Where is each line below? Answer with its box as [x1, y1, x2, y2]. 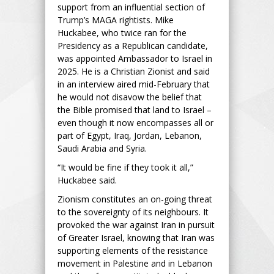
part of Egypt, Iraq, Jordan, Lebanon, [57, 129, 202, 141]
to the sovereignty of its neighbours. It [57, 206, 209, 218]
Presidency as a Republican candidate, [57, 39, 208, 51]
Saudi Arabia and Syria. [57, 142, 147, 154]
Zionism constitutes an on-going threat [57, 193, 212, 205]
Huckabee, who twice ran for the [57, 26, 187, 39]
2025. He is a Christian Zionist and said [57, 65, 210, 77]
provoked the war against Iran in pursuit [57, 218, 215, 231]
